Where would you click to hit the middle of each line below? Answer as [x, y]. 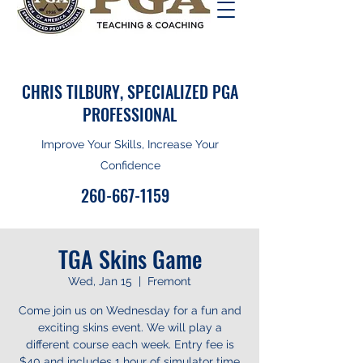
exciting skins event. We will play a [130, 327]
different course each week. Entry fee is [130, 344]
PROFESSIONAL [130, 114]
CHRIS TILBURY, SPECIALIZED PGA [130, 92]
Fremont [169, 281]
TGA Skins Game [130, 259]
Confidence [130, 165]
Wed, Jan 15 [100, 281]
